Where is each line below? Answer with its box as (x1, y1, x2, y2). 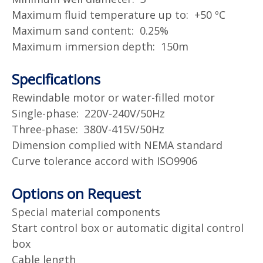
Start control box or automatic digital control (12, 220, 244, 235)
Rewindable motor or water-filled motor (12, 90, 215, 104)
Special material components (12, 204, 160, 219)
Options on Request (12, 183, 141, 203)
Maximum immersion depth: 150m (12, 39, 188, 53)
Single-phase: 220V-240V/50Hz (12, 106, 165, 120)
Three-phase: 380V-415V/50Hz (12, 122, 164, 136)
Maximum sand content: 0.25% (12, 23, 168, 38)
